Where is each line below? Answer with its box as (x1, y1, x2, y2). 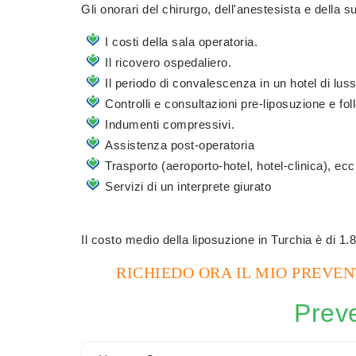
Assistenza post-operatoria (105, 138, 254, 152)
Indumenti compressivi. (105, 118, 234, 131)
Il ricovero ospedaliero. (105, 56, 231, 69)
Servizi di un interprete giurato (105, 180, 271, 193)
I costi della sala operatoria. (105, 35, 257, 48)
